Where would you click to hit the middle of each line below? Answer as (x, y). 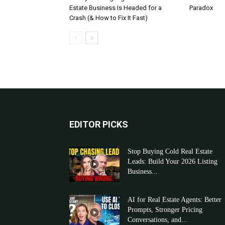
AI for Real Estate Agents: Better (175, 200)
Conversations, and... (157, 220)
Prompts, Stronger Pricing (165, 210)
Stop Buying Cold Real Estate (170, 151)
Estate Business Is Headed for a (116, 8)
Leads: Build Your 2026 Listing (173, 161)
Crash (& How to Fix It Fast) (108, 18)
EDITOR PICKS (99, 124)
